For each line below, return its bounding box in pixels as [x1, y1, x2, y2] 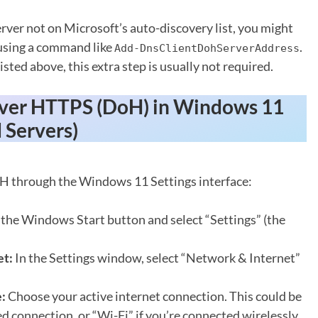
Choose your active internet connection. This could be [5, 287, 302, 304]
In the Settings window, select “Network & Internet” [12, 249, 300, 265]
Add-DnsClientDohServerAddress [114, 41, 300, 55]
